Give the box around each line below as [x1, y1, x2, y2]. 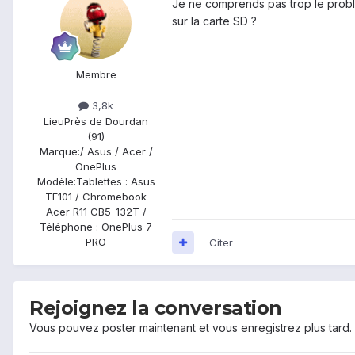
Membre [75, 68, 116, 82]
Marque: [39, 144, 80, 158]
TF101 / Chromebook [45, 189, 147, 203]
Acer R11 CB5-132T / [45, 204, 147, 218]
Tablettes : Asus [75, 174, 155, 188]
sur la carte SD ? [172, 14, 257, 29]
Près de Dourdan [64, 114, 148, 128]
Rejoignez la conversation [29, 296, 282, 319]
